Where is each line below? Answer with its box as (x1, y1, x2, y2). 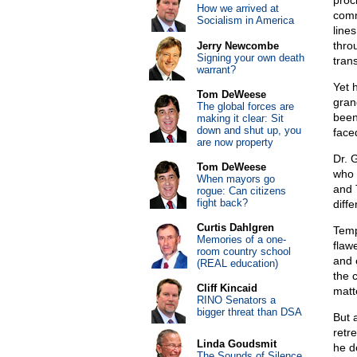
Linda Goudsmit (196, 338, 277, 350)
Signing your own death (196, 52, 304, 64)
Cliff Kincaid (196, 282, 257, 294)
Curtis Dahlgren (196, 222, 274, 233)
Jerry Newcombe (196, 40, 279, 52)
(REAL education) (196, 257, 278, 269)
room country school (196, 245, 291, 257)
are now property (196, 136, 273, 148)
